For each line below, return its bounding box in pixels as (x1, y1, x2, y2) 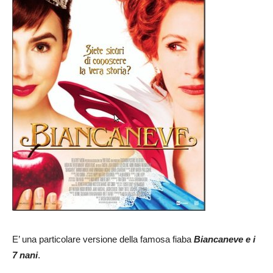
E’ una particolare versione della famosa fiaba (12, 234, 191, 245)
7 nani (12, 250, 38, 261)
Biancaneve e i (191, 234, 255, 245)
